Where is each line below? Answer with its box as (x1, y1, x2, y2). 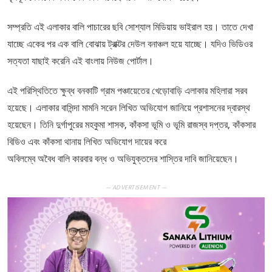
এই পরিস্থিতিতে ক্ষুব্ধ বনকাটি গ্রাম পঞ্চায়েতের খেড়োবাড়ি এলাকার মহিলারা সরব (7, 84, 247, 98)
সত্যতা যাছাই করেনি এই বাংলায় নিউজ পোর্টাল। (7, 54, 154, 68)
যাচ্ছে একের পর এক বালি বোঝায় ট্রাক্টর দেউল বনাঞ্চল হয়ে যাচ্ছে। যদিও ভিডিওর (7, 37, 253, 51)
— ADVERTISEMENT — (105, 183, 167, 193)
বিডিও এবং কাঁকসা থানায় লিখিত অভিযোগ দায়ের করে (7, 135, 166, 149)
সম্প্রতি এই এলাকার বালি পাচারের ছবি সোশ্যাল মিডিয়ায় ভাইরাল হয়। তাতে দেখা (7, 20, 253, 34)
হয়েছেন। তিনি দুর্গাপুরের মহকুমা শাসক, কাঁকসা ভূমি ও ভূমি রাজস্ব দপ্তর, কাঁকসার (7, 118, 256, 132)
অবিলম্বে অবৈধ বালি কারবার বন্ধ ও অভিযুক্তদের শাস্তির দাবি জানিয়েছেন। (7, 152, 239, 166)
